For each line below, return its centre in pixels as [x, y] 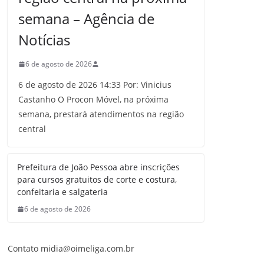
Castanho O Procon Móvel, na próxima [93, 99]
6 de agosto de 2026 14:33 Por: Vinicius [95, 85]
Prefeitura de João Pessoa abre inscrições [98, 167]
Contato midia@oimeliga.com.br [71, 248]
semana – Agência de [86, 19]
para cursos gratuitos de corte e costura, [97, 179]
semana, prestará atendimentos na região [101, 114]
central [32, 129]
